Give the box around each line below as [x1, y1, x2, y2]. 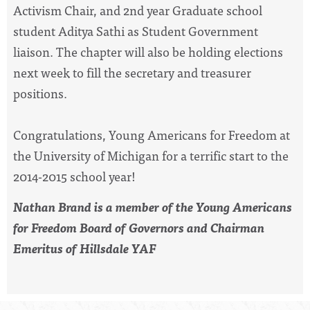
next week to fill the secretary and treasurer [13, 62, 251, 82]
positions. [13, 82, 70, 103]
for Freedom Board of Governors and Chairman [13, 217, 264, 238]
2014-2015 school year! [13, 165, 138, 186]
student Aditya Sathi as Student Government [13, 20, 258, 41]
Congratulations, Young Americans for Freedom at [13, 124, 290, 145]
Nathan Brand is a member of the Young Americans [13, 197, 292, 217]
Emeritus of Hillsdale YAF [13, 238, 156, 259]
